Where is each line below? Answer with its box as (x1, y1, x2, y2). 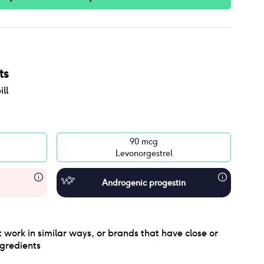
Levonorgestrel (115, 148, 173, 159)
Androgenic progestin (102, 177, 186, 188)
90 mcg (130, 136, 158, 147)
